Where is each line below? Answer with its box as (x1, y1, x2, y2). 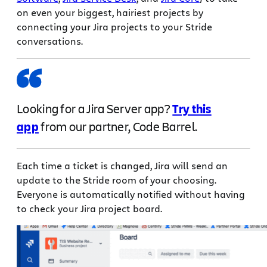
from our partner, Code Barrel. (38, 118, 198, 135)
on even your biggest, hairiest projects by (17, 6, 203, 19)
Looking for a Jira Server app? (17, 100, 173, 117)
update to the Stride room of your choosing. (17, 173, 216, 186)
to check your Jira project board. (17, 202, 162, 215)
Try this (172, 100, 212, 117)
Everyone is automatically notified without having (17, 188, 245, 200)
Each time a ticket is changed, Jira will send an (17, 159, 228, 172)
